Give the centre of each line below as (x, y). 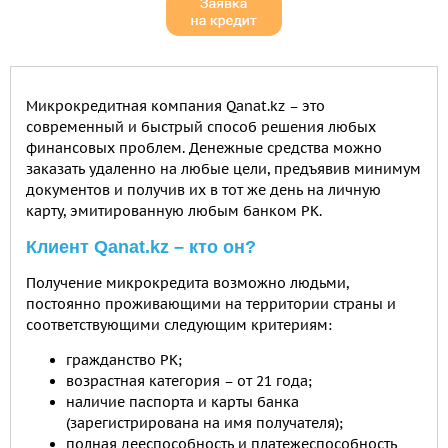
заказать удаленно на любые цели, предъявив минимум (223, 169)
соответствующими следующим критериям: (179, 325)
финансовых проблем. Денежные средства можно (204, 148)
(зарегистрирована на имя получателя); (204, 423)
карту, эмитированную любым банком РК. (174, 211)
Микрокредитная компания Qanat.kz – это (175, 106)
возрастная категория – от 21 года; (189, 381)
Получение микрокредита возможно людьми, (187, 283)
